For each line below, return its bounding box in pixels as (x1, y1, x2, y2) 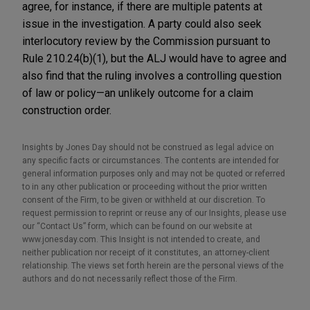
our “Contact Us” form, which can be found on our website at (22, 221, 253, 231)
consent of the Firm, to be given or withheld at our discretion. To (22, 194, 265, 205)
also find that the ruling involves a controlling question (22, 69, 282, 82)
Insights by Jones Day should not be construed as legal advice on (22, 142, 274, 152)
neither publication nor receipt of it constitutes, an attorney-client (22, 247, 270, 257)
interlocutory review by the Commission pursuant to (22, 34, 271, 48)
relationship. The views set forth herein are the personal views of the (22, 260, 284, 271)
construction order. (22, 103, 111, 117)
